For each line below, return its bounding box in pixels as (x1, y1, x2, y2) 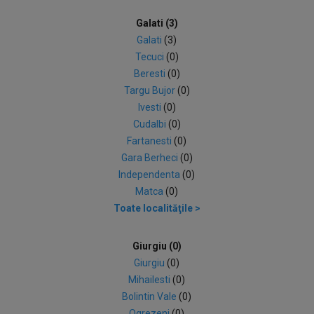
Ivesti (137, 102, 163, 113)
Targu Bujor (123, 85, 177, 96)
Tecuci (135, 51, 166, 62)
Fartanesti (127, 135, 175, 146)
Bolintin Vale (122, 291, 179, 302)
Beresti (133, 68, 168, 79)
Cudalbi (132, 118, 168, 130)
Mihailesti (128, 274, 173, 285)
